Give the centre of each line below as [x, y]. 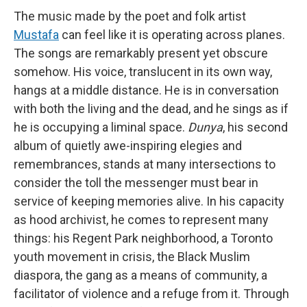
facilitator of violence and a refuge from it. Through [151, 294]
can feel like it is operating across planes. [172, 35]
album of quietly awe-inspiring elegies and [128, 146]
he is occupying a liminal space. [101, 127]
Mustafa [36, 35]
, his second [255, 127]
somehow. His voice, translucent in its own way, [143, 72]
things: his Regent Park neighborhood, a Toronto [143, 238]
